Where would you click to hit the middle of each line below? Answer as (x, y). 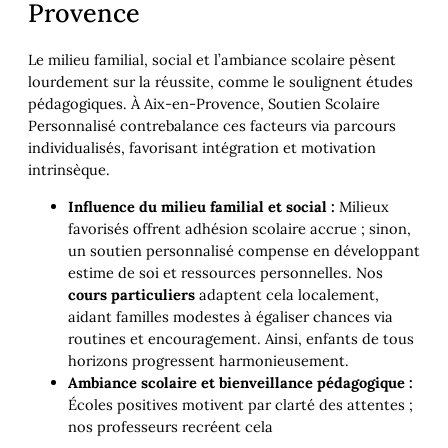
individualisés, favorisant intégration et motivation (202, 148)
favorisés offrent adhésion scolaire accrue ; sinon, (239, 229)
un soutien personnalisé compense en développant (244, 251)
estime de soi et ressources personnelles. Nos (225, 273)
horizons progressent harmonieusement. (208, 361)
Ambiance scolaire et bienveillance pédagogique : (240, 383)
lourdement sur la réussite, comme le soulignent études (220, 82)
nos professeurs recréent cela (170, 427)
